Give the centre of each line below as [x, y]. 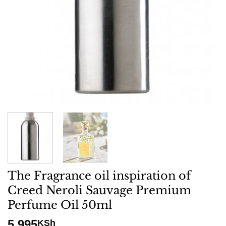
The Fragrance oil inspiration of [99, 176]
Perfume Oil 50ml [60, 205]
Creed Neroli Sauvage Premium [99, 190]
